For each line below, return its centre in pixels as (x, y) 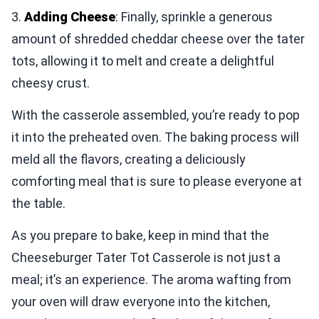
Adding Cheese (70, 16)
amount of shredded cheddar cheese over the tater (158, 38)
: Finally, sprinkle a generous (194, 16)
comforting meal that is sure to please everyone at (157, 181)
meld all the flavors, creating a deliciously (129, 159)
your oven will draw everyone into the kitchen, (141, 301)
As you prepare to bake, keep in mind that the (140, 235)
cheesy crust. (51, 83)
